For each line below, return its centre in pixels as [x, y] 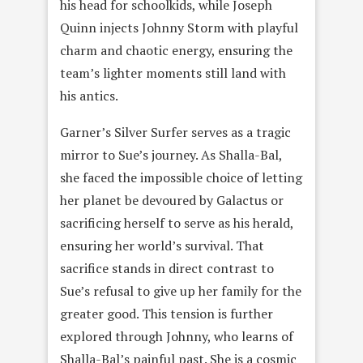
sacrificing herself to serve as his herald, [177, 223]
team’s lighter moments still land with [173, 73]
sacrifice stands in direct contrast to [167, 269]
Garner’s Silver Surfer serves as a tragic [175, 132]
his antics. [89, 96]
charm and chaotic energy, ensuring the [176, 51]
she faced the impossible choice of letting [181, 178]
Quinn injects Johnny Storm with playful [179, 28]
